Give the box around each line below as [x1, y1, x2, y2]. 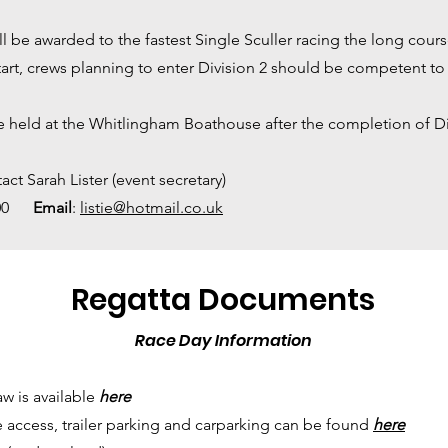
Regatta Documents [71, 279, 375, 321]
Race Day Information [135, 329, 312, 352]
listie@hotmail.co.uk [80, 198, 223, 217]
